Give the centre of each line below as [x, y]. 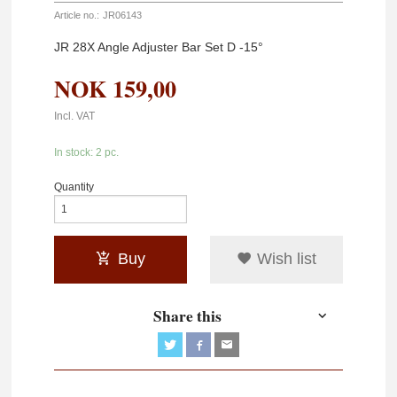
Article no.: [77, 15]
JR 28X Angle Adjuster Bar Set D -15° [159, 47]
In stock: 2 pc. [87, 152]
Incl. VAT [75, 116]
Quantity [74, 187]
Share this [187, 316]
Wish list [284, 259]
